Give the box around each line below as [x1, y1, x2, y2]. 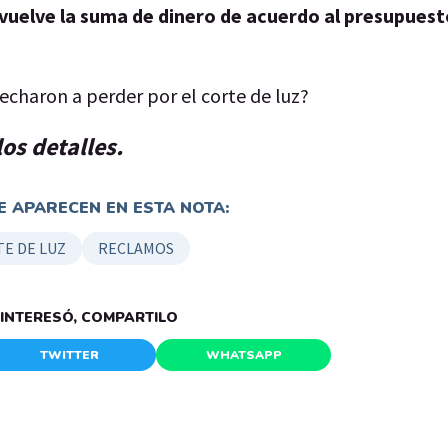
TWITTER [39, 346, 99, 363]
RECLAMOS [97, 237, 174, 258]
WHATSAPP [205, 346, 282, 363]
